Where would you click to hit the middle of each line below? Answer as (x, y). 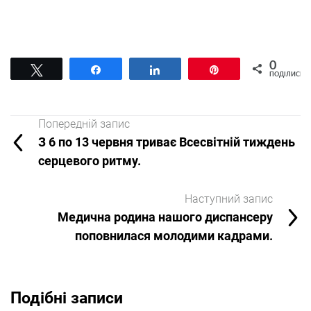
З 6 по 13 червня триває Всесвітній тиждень (167, 142)
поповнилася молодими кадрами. (174, 235)
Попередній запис (84, 124)
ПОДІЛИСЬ (287, 74)
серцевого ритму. (90, 160)
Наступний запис (229, 199)
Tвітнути (70, 69)
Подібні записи (67, 298)
